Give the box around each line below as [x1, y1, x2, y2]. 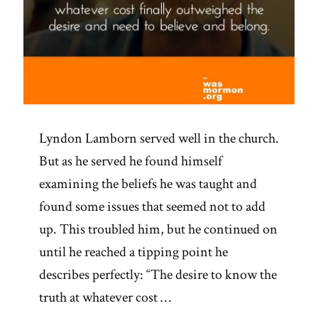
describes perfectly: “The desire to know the [39, 265, 277, 285]
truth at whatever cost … [39, 288, 171, 307]
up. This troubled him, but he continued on [39, 220, 278, 239]
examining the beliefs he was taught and [39, 175, 257, 194]
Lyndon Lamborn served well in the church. [39, 129, 279, 148]
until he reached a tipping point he [39, 243, 228, 262]
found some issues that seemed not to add [39, 197, 265, 216]
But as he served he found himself [39, 152, 222, 171]
